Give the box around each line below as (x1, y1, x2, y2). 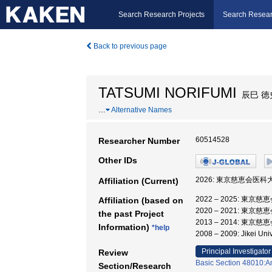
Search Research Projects (118, 10, 205, 19)
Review (98, 248, 128, 257)
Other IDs (98, 155, 137, 165)
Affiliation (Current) (98, 176, 178, 186)
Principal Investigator (202, 247, 271, 256)
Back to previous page (92, 42, 167, 50)
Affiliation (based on (98, 195, 183, 205)
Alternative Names (110, 106, 172, 114)
